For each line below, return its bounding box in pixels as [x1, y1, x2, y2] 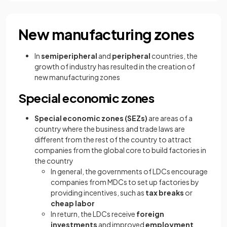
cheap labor [51, 199, 95, 208]
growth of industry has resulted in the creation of [34, 62, 195, 71]
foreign [136, 209, 164, 218]
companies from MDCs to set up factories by [51, 177, 199, 186]
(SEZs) [125, 113, 147, 123]
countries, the [152, 51, 198, 60]
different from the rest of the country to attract [34, 135, 192, 144]
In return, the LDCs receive [51, 209, 136, 218]
